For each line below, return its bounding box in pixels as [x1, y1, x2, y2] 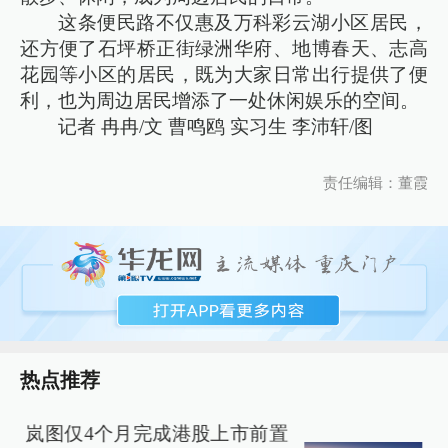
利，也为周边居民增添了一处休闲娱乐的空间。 [20, 89, 420, 111]
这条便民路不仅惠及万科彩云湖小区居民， [58, 11, 428, 33]
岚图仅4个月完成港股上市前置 [25, 422, 288, 444]
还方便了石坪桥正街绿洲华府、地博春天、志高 [20, 37, 428, 59]
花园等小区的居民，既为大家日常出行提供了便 [20, 63, 428, 85]
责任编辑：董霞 [322, 174, 428, 191]
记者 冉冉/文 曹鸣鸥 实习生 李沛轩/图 [58, 115, 374, 137]
